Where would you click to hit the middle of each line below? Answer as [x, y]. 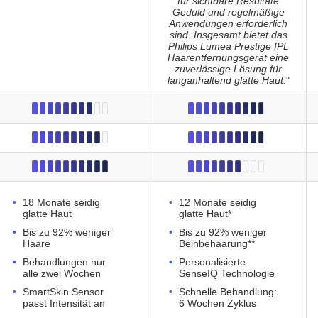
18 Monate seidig [61, 203]
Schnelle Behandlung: [228, 292]
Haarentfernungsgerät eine [228, 58]
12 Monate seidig [218, 203]
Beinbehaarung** [217, 244]
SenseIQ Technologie [227, 274]
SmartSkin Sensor [63, 292]
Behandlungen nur [64, 262]
